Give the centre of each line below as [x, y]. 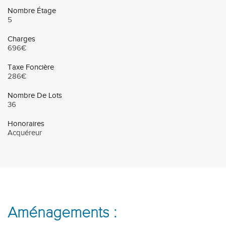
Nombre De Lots [35, 96]
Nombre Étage [32, 11]
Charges [21, 39]
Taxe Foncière [31, 67]
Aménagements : [62, 213]
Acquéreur [25, 133]
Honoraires [26, 124]
